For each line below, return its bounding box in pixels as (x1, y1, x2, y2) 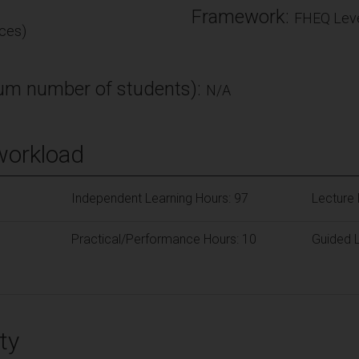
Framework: (192, 5, 294, 28)
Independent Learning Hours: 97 (71, 190, 248, 206)
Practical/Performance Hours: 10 (71, 231, 256, 247)
